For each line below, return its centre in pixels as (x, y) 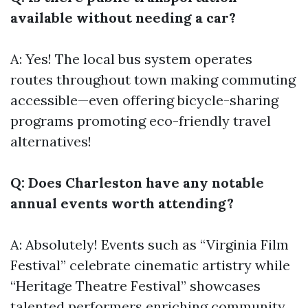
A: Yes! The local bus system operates (131, 59)
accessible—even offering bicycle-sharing (144, 100)
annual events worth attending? (122, 203)
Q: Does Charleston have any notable (137, 183)
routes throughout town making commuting (153, 79)
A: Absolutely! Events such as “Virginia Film (150, 244)
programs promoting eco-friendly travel (141, 121)
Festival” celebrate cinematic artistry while (150, 265)
